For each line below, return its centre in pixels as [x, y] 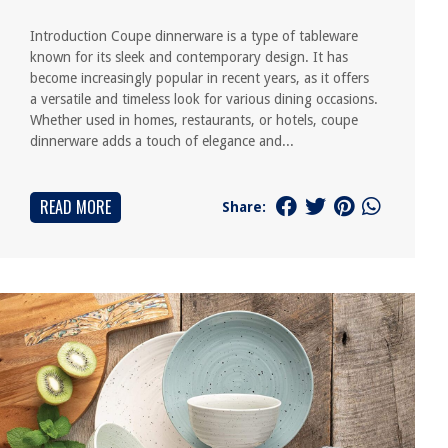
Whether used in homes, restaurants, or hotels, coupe [194, 120]
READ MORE [76, 207]
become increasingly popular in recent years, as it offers [200, 78]
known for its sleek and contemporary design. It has [189, 57]
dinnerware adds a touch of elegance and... [162, 141]
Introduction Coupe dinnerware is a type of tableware [194, 36]
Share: [243, 206]
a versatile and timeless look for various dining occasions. [204, 99]
